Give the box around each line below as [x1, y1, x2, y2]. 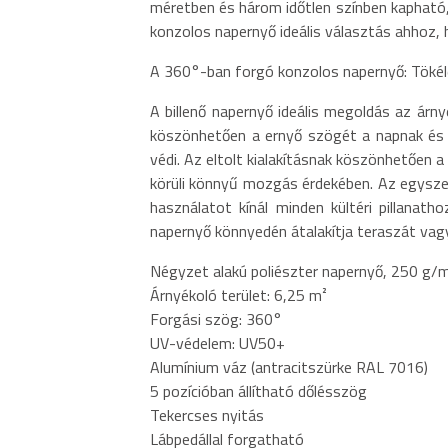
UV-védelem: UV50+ [150, 330, 285, 355]
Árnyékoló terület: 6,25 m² [150, 282, 327, 307]
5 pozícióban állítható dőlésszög [150, 378, 367, 403]
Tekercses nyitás [150, 402, 264, 427]
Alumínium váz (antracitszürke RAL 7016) [150, 354, 428, 379]
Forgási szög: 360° [150, 306, 282, 331]
